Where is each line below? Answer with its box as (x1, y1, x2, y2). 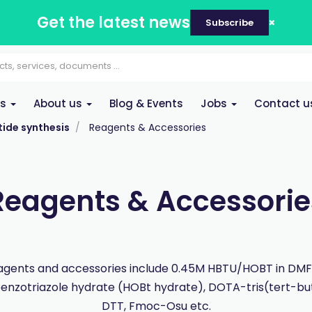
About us (33, 96, 85, 111)
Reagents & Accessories (89, 120, 206, 134)
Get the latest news (37, 12, 190, 33)
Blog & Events (109, 96, 183, 111)
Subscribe (205, 16, 253, 29)
